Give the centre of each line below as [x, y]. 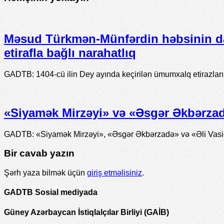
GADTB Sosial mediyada [51, 192]
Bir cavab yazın [39, 153]
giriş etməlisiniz [114, 173]
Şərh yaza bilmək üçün [45, 173]
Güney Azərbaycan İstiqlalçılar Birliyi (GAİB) [86, 212]
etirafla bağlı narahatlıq [70, 52]
